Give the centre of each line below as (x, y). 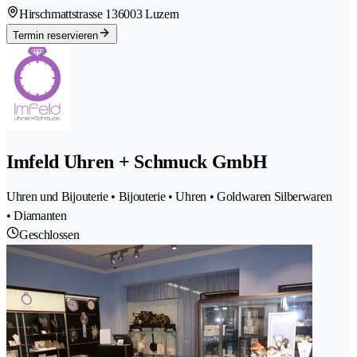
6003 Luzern (149, 14)
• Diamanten (37, 215)
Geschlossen (49, 234)
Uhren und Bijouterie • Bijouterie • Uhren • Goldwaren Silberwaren (169, 196)
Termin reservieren (55, 36)
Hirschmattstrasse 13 (69, 14)
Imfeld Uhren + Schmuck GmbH (137, 162)
